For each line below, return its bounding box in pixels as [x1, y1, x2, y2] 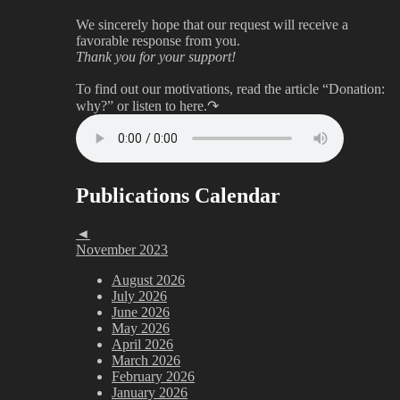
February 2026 [112, 369, 195, 385]
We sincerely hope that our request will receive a [76, 17, 348, 33]
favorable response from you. [76, 33, 240, 49]
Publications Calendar [76, 184, 280, 208]
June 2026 [112, 304, 170, 321]
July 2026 [112, 288, 167, 304]
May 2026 [112, 321, 170, 337]
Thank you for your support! [76, 49, 236, 65]
